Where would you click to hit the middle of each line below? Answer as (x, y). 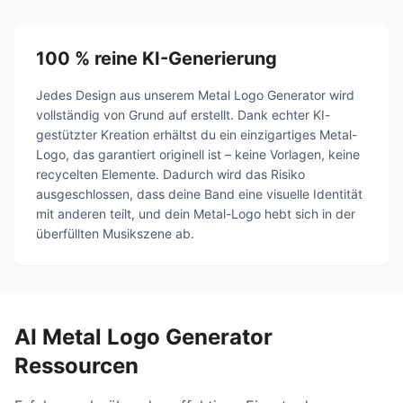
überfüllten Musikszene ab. (115, 234)
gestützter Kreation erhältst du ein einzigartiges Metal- (197, 135)
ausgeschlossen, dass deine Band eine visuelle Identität (199, 194)
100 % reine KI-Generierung (157, 59)
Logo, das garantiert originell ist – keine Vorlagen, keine (198, 155)
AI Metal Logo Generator (143, 337)
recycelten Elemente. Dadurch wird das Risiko (170, 175)
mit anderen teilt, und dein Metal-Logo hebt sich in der (196, 214)
